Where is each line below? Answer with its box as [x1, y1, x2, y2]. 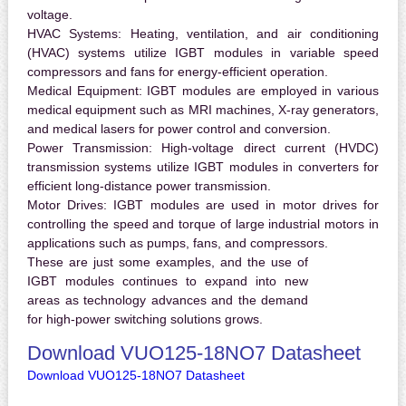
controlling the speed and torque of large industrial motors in [26, 217, 380, 232]
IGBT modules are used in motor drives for [107, 198, 380, 213]
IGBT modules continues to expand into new [26, 274, 309, 289]
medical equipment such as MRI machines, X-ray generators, [26, 102, 380, 118]
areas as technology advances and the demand [26, 293, 309, 308]
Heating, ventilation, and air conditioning [121, 26, 380, 42]
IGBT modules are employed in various [141, 83, 380, 99]
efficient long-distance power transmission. [26, 179, 271, 194]
